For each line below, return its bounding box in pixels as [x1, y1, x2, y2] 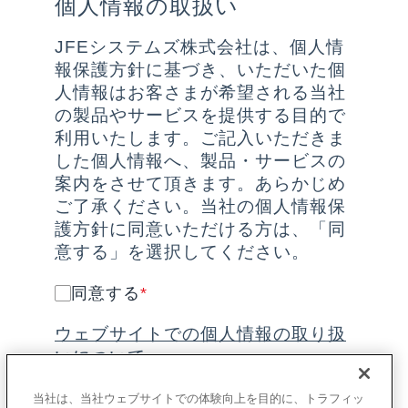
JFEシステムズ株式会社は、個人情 [55, 37, 344, 56]
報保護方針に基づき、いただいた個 [55, 60, 346, 79]
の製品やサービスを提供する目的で [55, 106, 346, 125]
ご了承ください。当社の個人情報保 [55, 197, 346, 216]
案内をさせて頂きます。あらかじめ [55, 174, 346, 193]
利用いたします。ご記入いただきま [55, 128, 346, 148]
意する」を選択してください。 [55, 242, 310, 261]
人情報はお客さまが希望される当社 [55, 83, 346, 102]
